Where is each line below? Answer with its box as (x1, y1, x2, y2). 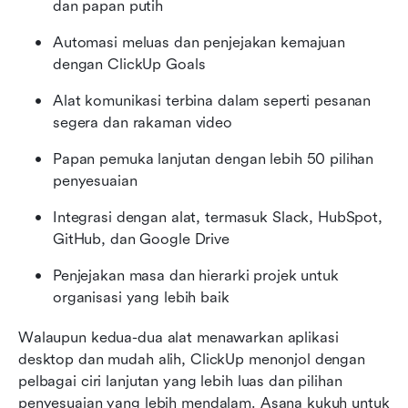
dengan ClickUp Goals (53, 55, 206, 73)
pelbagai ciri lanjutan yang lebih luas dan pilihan (18, 372, 342, 390)
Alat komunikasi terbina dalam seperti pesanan (53, 91, 372, 109)
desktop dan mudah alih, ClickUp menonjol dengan (18, 350, 365, 368)
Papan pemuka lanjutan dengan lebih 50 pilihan (53, 149, 374, 168)
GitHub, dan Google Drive (53, 229, 229, 248)
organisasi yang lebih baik (53, 288, 229, 306)
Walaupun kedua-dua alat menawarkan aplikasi (18, 328, 339, 346)
